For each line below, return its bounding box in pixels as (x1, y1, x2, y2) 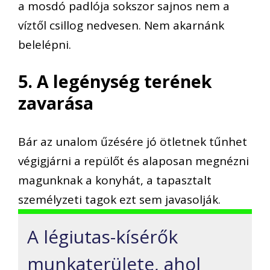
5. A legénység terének (18, 69, 212, 93)
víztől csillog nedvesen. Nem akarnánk (18, 17, 224, 34)
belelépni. (18, 37, 71, 53)
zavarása (18, 91, 93, 115)
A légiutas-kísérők (27, 224, 178, 250)
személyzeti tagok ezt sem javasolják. (18, 192, 221, 208)
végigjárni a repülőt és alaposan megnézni (18, 153, 249, 169)
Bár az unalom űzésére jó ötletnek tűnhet (18, 134, 247, 150)
